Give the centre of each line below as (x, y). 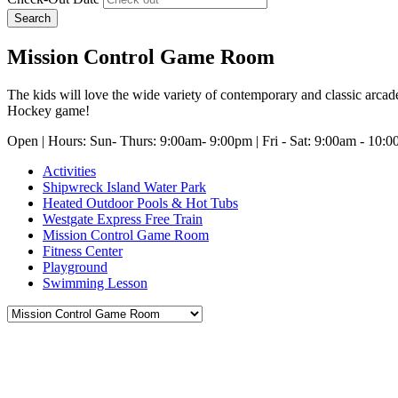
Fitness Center (83, 251)
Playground (75, 267)
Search (32, 18)
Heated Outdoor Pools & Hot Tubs (140, 203)
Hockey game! (48, 110)
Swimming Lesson (95, 283)
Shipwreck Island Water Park (124, 187)
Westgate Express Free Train (123, 219)
